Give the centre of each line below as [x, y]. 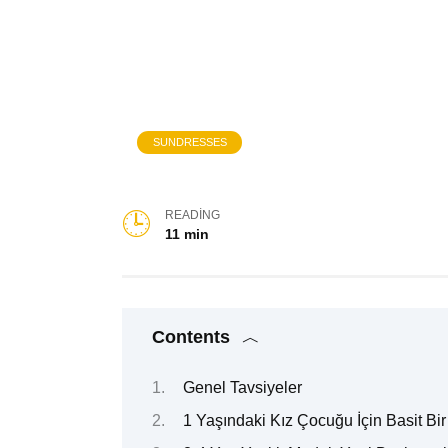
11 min [187, 234]
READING [193, 215]
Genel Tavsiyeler [242, 387]
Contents [191, 337]
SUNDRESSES [189, 142]
